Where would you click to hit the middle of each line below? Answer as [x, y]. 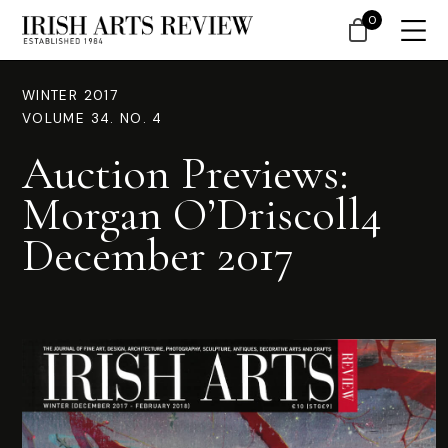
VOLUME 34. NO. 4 [92, 118]
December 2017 [158, 255]
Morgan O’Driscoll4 [202, 214]
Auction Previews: [185, 173]
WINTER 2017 [70, 95]
